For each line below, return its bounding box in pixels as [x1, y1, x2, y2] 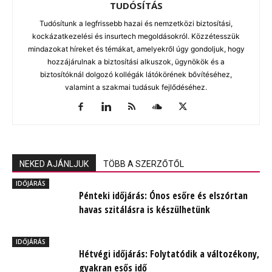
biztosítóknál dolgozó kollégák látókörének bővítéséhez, [40, 69, 232, 79]
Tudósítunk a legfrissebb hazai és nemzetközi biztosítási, [39, 18, 233, 28]
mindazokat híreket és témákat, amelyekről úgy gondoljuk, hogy [27, 44, 245, 53]
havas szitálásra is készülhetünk [79, 202, 210, 216]
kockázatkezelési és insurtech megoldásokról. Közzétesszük [32, 31, 240, 41]
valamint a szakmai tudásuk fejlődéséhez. [65, 82, 207, 92]
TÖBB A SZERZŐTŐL [103, 158, 184, 169]
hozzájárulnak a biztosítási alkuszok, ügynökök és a [47, 56, 225, 66]
